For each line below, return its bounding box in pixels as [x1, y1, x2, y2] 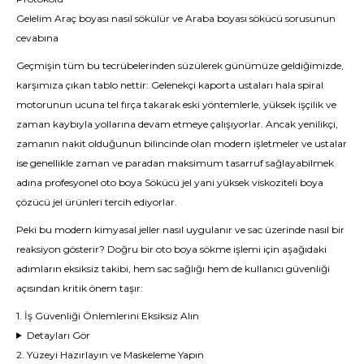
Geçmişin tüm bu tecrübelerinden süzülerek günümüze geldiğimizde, [16, 59, 344, 71]
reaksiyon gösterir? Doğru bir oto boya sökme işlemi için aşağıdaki [16, 243, 327, 255]
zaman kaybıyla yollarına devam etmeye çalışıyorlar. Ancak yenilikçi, [16, 118, 338, 130]
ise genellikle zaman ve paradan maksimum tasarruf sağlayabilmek [16, 157, 334, 169]
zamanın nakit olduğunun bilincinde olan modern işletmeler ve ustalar [16, 137, 347, 149]
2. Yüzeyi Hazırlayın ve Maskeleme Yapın [16, 349, 204, 361]
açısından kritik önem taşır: [16, 282, 143, 294]
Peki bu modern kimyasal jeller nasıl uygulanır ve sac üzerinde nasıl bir [16, 223, 344, 236]
